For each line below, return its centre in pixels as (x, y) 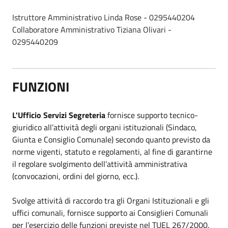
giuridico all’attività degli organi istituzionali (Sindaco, (105, 127)
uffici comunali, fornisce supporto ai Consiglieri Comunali (110, 212)
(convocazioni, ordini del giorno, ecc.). (76, 176)
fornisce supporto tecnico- (153, 115)
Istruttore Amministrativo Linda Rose (77, 17)
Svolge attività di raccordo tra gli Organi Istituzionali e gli (111, 200)
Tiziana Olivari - (144, 29)
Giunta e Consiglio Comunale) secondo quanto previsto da (111, 139)
